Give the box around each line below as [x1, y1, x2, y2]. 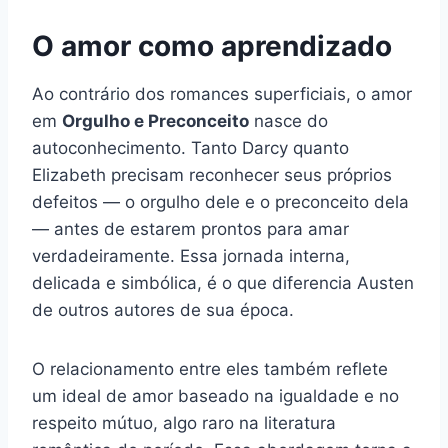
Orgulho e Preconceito [62, 111, 249, 132]
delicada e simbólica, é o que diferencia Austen [32, 273, 414, 294]
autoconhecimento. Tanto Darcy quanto [32, 138, 349, 159]
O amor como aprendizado [32, 29, 392, 64]
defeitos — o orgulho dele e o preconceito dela [32, 192, 409, 213]
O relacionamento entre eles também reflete [32, 359, 388, 380]
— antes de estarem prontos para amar [32, 219, 349, 240]
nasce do [249, 111, 328, 132]
